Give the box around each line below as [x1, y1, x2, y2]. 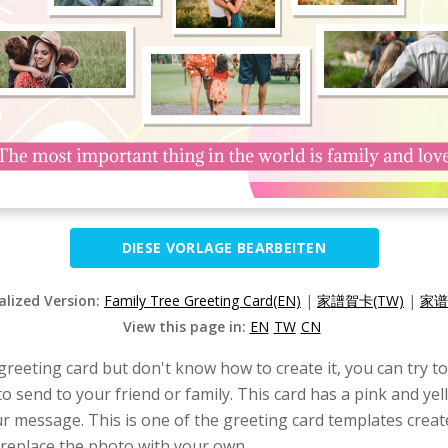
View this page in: [122, 317, 250, 336]
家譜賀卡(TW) [317, 291, 404, 310]
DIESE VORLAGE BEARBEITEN [121, 238, 327, 257]
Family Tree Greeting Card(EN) [104, 291, 301, 310]
